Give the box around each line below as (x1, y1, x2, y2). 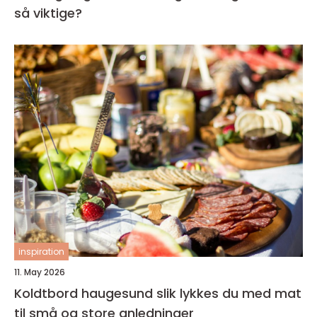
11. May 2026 (14, 265, 65, 278)
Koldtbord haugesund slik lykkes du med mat (14, 284, 156, 302)
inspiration (18, 245, 64, 258)
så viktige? (14, 4, 82, 22)
